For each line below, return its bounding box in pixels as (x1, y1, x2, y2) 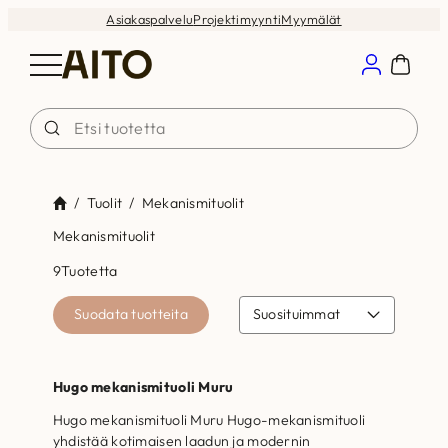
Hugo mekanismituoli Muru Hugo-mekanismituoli (52, 410, 366, 429)
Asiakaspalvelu (106, 10, 194, 27)
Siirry (7, 8, 42, 26)
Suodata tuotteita (74, 305, 188, 324)
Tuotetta (61, 262, 118, 281)
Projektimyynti (193, 10, 282, 27)
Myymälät (281, 10, 342, 27)
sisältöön (7, 29, 65, 47)
